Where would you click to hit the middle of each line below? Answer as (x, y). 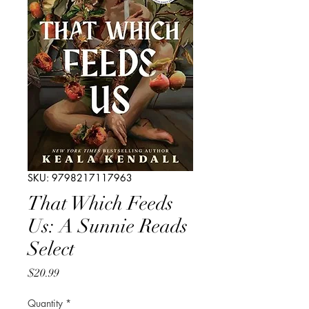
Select (51, 249)
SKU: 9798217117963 (80, 177)
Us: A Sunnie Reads (108, 226)
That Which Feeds (100, 203)
